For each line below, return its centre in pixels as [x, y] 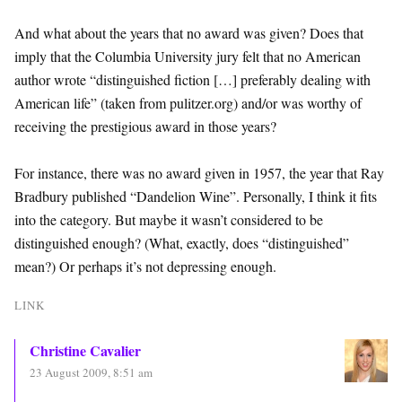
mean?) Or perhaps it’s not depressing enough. [145, 266]
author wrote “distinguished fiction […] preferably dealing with [192, 79]
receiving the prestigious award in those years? [145, 126]
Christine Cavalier [85, 350]
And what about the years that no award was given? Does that [189, 32]
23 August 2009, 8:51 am [91, 372]
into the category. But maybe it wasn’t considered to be [169, 219]
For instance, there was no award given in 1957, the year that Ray [199, 172]
